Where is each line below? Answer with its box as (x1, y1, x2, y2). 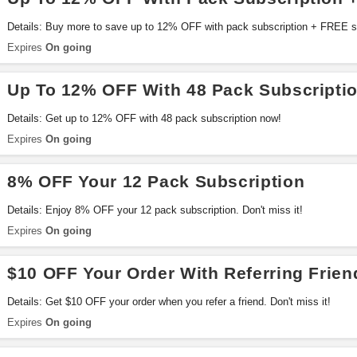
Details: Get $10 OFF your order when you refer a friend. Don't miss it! (7, 296, 331, 308)
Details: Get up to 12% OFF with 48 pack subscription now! (7, 112, 281, 124)
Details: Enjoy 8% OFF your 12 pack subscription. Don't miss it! (7, 204, 303, 216)
